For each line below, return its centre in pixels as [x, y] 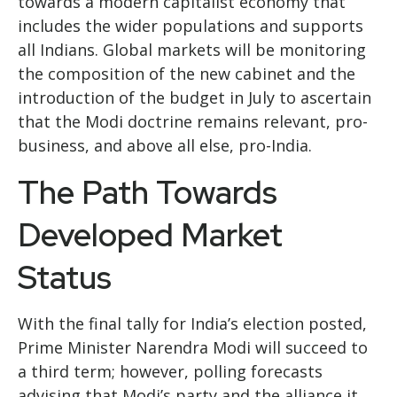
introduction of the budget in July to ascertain [195, 97]
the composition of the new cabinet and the [187, 74]
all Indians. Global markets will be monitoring [192, 50]
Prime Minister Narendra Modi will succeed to [193, 347]
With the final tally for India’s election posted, [192, 323]
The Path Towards [148, 192]
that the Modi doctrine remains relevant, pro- [193, 121]
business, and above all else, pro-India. [165, 145]
